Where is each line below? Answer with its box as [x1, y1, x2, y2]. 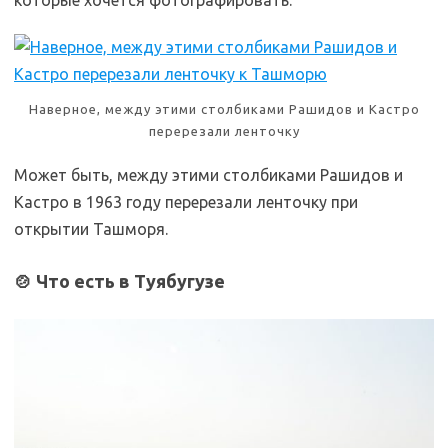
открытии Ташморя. [14, 219, 168, 238]
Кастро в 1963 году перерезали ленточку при [14, 192, 358, 211]
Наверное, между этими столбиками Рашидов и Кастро [28, 101, 420, 116]
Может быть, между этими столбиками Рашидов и [14, 165, 403, 184]
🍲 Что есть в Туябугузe [14, 270, 225, 291]
